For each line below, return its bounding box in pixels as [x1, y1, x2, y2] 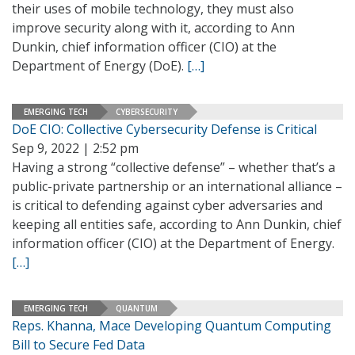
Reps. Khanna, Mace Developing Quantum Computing [12, 317, 331, 334]
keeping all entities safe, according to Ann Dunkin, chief [12, 216, 342, 233]
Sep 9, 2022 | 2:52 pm [12, 139, 139, 157]
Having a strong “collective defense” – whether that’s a [12, 158, 335, 176]
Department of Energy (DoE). [12, 57, 187, 74]
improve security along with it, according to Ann [12, 19, 295, 36]
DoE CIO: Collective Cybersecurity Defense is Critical [12, 120, 317, 138]
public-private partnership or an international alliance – [12, 177, 342, 195]
